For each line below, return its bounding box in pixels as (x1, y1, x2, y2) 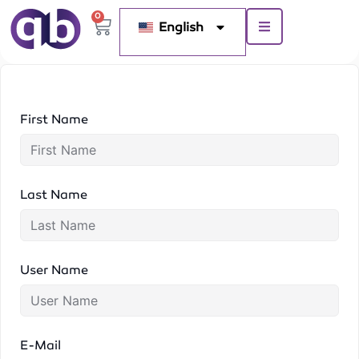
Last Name (20, 187, 87, 202)
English (159, 19, 204, 34)
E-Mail (20, 337, 61, 353)
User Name (20, 262, 88, 277)
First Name (20, 111, 88, 127)
